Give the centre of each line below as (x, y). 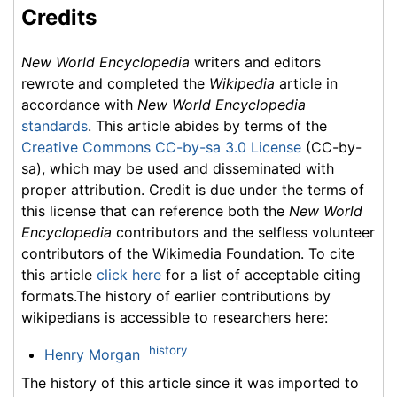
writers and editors (255, 62)
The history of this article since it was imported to (190, 382)
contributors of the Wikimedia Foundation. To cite (188, 253)
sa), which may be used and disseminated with (178, 168)
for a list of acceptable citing (261, 274)
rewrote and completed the (115, 83)
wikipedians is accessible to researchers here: (175, 317)
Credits (59, 17)
